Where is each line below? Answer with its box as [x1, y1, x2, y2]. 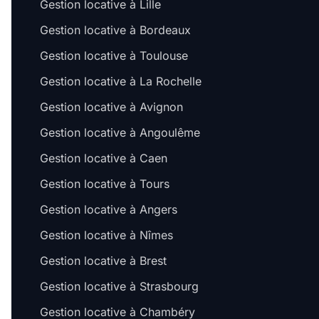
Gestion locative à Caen [40, 151, 167, 165]
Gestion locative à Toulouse [40, 48, 188, 63]
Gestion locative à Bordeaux [40, 23, 191, 37]
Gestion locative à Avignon [40, 100, 183, 114]
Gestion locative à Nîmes [40, 228, 173, 242]
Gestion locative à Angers [40, 202, 177, 216]
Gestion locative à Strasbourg [40, 279, 199, 293]
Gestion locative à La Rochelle [40, 74, 202, 88]
